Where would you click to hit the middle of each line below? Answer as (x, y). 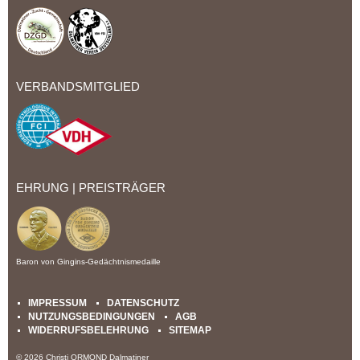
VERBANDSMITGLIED (78, 87)
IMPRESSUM (57, 302)
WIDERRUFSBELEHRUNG (88, 329)
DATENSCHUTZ (143, 302)
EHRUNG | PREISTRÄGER (91, 188)
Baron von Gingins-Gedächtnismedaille (88, 262)
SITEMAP (190, 329)
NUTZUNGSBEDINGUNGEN (92, 316)
